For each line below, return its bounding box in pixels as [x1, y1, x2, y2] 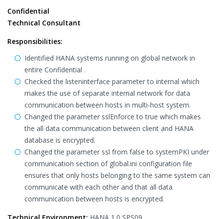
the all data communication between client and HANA [24, 124, 194, 133]
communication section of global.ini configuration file [24, 159, 192, 168]
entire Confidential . [24, 65, 86, 74]
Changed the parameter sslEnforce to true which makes [24, 112, 201, 121]
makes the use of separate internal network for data [24, 88, 190, 98]
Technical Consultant [7, 18, 81, 27]
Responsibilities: [7, 37, 63, 46]
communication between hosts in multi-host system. [24, 100, 191, 109]
